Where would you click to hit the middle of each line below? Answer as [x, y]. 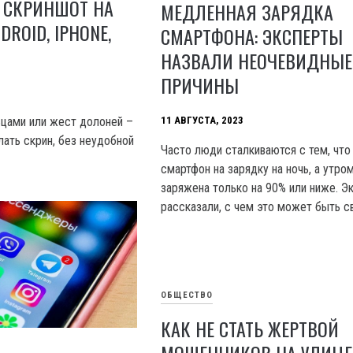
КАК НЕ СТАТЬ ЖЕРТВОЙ [250, 329]
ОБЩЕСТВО [187, 295]
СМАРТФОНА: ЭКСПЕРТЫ [252, 37]
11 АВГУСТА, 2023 [203, 121]
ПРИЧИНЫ [200, 85]
